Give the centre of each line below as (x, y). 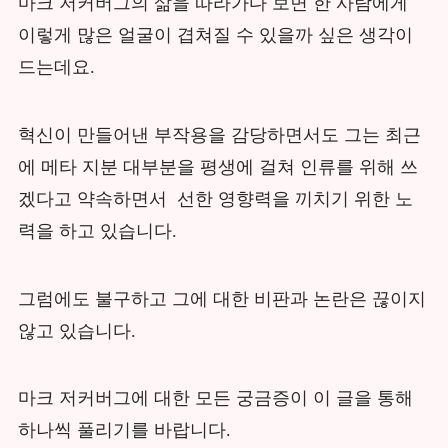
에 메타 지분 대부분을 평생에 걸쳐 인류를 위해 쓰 (217, 166)
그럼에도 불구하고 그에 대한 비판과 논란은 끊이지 (221, 298)
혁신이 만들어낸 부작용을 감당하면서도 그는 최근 (219, 134)
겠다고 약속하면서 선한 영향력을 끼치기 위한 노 (215, 198)
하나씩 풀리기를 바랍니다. (126, 430)
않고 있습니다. (76, 330)
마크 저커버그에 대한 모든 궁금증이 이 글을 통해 (215, 398)
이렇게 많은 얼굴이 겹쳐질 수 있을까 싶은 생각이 (215, 34)
